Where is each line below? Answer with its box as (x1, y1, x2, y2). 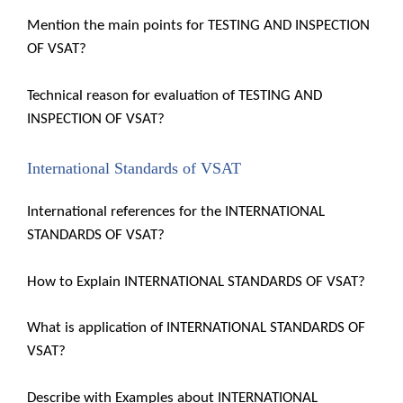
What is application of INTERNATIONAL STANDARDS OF (27, 320, 365, 336)
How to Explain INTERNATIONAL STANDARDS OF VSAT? (27, 273, 365, 290)
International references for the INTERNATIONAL (27, 204, 325, 219)
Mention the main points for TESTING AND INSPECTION (27, 18, 370, 33)
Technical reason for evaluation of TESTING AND (27, 87, 322, 103)
